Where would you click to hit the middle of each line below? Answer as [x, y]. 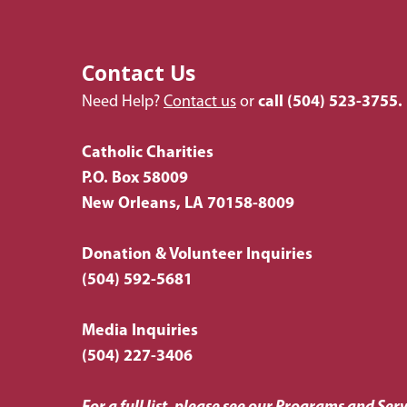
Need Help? [123, 102]
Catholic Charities [148, 153]
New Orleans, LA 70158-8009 [188, 203]
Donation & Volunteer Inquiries [197, 254]
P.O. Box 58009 [135, 178]
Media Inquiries [140, 331]
